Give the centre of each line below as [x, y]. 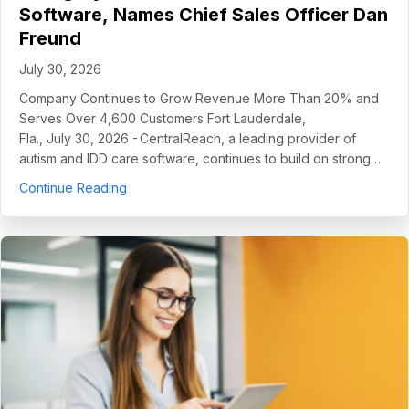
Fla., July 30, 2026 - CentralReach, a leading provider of [188, 138]
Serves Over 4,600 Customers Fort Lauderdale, [163, 118]
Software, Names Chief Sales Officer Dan [204, 14]
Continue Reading [73, 187]
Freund [50, 38]
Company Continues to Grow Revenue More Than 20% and [199, 98]
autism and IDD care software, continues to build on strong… [200, 158]
